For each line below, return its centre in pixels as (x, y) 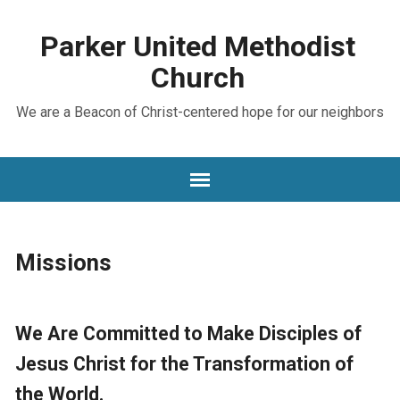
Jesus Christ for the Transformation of (184, 364)
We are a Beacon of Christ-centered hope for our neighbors (200, 112)
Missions (63, 262)
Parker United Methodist (198, 46)
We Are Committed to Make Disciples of (188, 333)
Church (198, 78)
